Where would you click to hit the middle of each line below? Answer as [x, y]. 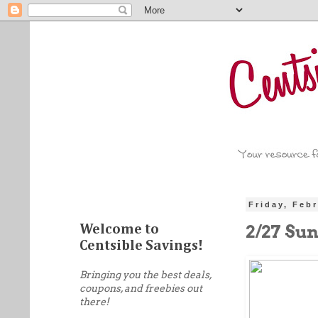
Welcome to [119, 229]
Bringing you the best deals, [146, 275]
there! [94, 302]
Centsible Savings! [141, 246]
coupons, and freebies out [141, 288]
